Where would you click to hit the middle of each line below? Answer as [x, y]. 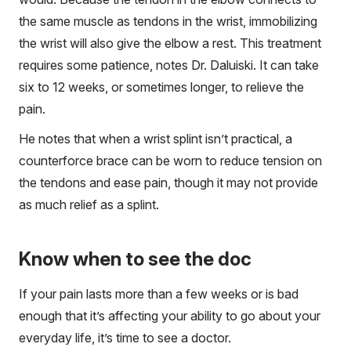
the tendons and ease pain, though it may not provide [168, 182]
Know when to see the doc [135, 259]
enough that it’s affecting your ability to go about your [170, 315]
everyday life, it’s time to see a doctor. [125, 337]
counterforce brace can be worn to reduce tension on [170, 160]
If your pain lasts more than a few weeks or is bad [159, 293]
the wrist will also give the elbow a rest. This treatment [170, 43]
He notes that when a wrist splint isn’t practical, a [156, 138]
